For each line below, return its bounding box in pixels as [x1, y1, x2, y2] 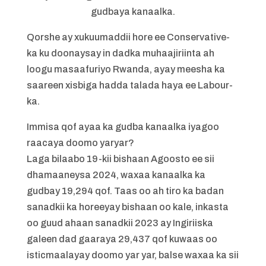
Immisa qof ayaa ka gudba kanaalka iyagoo [26, 122, 219, 132]
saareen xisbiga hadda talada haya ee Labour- [26, 80, 233, 90]
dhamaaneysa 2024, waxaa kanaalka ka [26, 170, 205, 180]
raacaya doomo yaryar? [26, 138, 134, 148]
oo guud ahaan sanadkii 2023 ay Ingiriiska [26, 218, 213, 228]
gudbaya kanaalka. [90, 7, 175, 17]
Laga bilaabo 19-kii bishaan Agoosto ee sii [26, 154, 214, 164]
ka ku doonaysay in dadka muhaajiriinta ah [26, 48, 214, 58]
